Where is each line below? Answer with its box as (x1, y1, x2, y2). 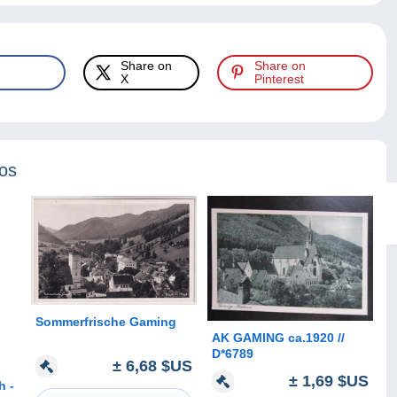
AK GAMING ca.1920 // (212, 330, 338, 345)
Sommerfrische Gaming (35, 315, 176, 330)
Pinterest (254, 72, 305, 87)
